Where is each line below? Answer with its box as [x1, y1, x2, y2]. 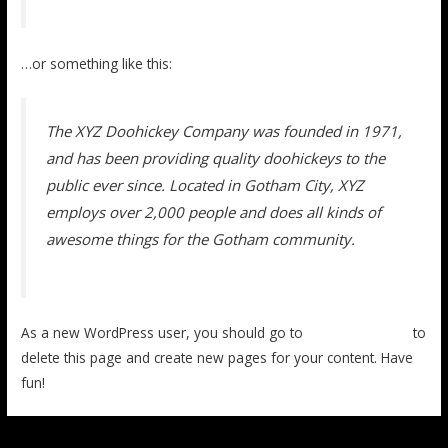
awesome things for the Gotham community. [46, 229, 356, 250]
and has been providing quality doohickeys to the [46, 148, 386, 169]
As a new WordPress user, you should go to [21, 323, 308, 343]
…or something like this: [21, 53, 173, 73]
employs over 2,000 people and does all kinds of [46, 202, 382, 223]
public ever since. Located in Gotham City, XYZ [46, 175, 365, 196]
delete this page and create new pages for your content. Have [21, 348, 414, 368]
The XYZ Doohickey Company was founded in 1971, [46, 121, 403, 142]
